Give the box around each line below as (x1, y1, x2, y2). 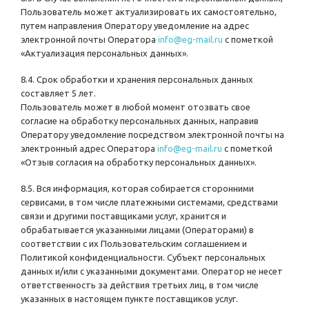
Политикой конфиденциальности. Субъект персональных (21, 252, 266, 263)
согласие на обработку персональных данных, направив (21, 116, 259, 126)
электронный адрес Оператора (21, 143, 157, 154)
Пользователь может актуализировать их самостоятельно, (21, 7, 277, 17)
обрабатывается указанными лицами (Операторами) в (21, 225, 254, 235)
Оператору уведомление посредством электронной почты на (21, 130, 284, 140)
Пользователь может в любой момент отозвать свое (21, 102, 250, 112)
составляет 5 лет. (21, 88, 96, 99)
